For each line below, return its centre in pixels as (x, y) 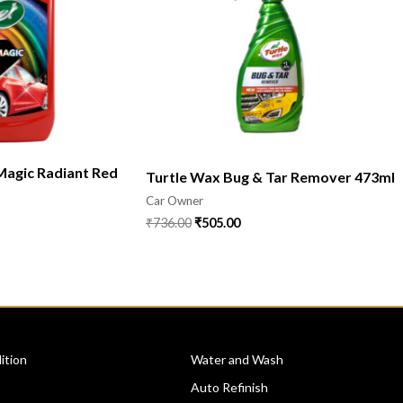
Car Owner (175, 201)
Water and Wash (237, 360)
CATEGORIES (233, 323)
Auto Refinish (229, 388)
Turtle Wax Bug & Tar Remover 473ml (270, 177)
